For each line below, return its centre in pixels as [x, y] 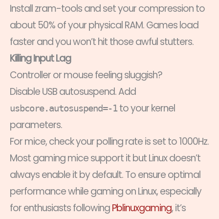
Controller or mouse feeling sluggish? [86, 75]
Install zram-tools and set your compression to [107, 9]
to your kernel [146, 109]
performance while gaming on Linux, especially [106, 192]
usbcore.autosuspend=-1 [64, 108]
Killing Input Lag [40, 59]
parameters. [36, 125]
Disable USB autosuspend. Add [73, 92]
